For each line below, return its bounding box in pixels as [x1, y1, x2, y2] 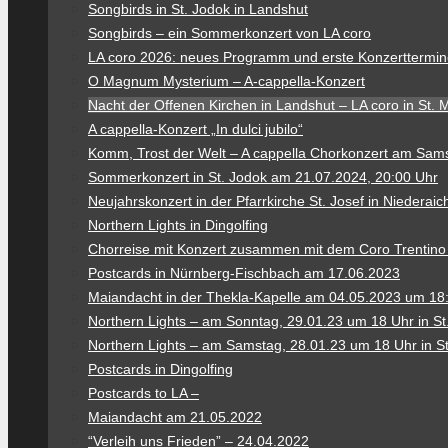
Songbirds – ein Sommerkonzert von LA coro [88, 25, 371, 41]
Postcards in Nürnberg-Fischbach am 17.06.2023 [88, 265, 400, 281]
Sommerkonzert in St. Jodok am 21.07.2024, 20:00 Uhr [88, 169, 438, 185]
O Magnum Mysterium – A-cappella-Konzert [88, 73, 365, 89]
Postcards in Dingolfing [88, 361, 233, 377]
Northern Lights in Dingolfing [88, 217, 268, 233]
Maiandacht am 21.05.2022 [88, 409, 262, 425]
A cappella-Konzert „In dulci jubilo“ [88, 121, 303, 137]
